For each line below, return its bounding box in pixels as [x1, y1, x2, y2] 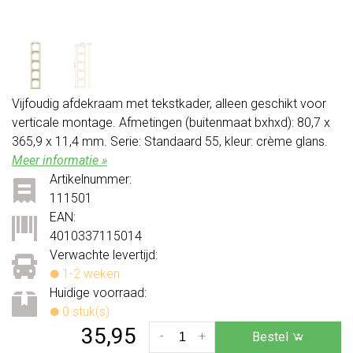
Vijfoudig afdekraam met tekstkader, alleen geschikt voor [12, 95, 326, 111]
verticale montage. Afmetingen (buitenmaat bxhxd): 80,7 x [12, 114, 330, 130]
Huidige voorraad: [50, 284, 147, 300]
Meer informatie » [12, 152, 107, 168]
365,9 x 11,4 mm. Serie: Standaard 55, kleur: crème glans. [12, 133, 328, 149]
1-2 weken [59, 266, 120, 281]
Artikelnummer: [50, 171, 132, 187]
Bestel [252, 329, 292, 344]
